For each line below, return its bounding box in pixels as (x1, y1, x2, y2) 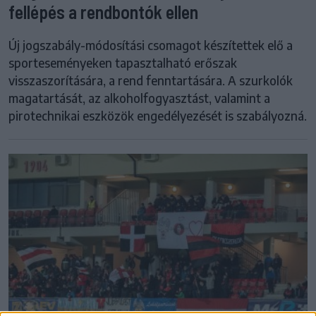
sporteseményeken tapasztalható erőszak (8, 54, 237, 71)
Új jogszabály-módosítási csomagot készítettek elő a (8, 37, 293, 53)
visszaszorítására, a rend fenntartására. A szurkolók (8, 72, 293, 88)
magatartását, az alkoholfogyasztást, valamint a (8, 90, 270, 106)
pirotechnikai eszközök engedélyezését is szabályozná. (8, 107, 307, 123)
